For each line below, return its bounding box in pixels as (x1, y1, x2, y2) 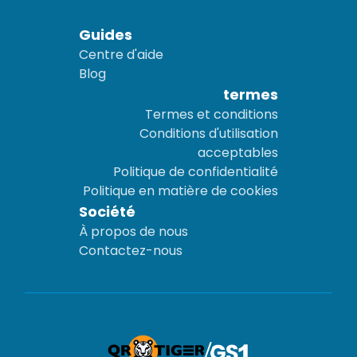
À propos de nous (78, 222, 188, 241)
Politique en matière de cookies (83, 182, 279, 201)
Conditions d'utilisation (139, 124, 279, 143)
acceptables (198, 143, 279, 163)
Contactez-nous (78, 241, 182, 261)
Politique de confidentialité (113, 163, 279, 182)
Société (78, 202, 135, 222)
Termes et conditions (145, 105, 279, 124)
